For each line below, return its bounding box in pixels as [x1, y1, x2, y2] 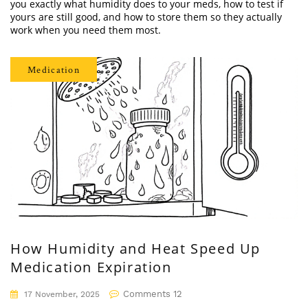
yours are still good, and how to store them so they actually [10, 10, 282, 23]
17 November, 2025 [21, 289, 100, 300]
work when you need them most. [10, 23, 161, 36]
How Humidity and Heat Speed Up [10, 239, 261, 258]
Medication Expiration [10, 258, 172, 277]
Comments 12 [123, 289, 182, 300]
